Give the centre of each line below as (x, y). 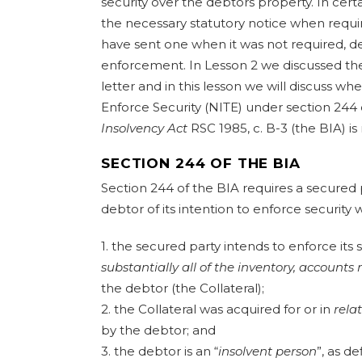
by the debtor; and (158, 330)
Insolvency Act (144, 128)
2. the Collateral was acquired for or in (217, 309)
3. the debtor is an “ (160, 351)
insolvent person (267, 351)
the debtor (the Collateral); (183, 288)
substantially (140, 267)
